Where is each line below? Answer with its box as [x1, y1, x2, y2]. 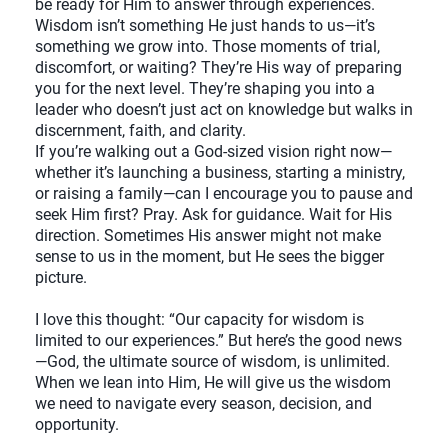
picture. [35, 268, 87, 288]
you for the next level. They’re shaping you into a [35, 79, 375, 99]
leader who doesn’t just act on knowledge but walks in [35, 100, 413, 120]
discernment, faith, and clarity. [35, 121, 246, 141]
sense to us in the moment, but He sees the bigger [35, 247, 384, 267]
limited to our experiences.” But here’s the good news [35, 331, 402, 351]
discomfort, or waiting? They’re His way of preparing [35, 58, 402, 78]
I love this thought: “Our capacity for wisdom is [35, 310, 364, 330]
